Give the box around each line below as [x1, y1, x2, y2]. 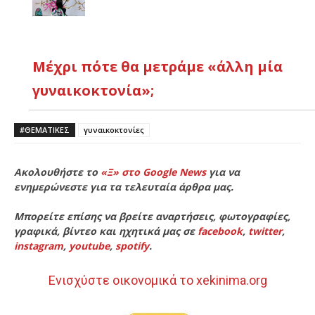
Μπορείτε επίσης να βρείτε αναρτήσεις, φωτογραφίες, [14, 210, 290, 224]
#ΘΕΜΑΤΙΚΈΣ [20, 124, 70, 136]
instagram [14, 239, 63, 253]
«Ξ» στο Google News [101, 165, 206, 179]
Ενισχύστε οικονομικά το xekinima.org [48, 273, 267, 288]
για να [206, 165, 240, 179]
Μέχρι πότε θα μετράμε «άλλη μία [32, 57, 283, 77]
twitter [248, 224, 282, 238]
